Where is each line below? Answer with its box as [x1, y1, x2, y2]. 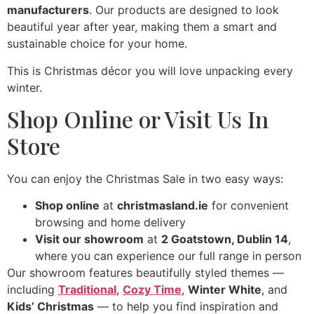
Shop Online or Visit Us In [7, 103, 268, 134]
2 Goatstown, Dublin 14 [161, 232, 288, 247]
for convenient [208, 198, 289, 213]
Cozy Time [123, 282, 182, 297]
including [7, 282, 58, 297]
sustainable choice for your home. [7, 36, 187, 51]
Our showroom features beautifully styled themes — [7, 266, 284, 280]
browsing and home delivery [35, 215, 186, 230]
